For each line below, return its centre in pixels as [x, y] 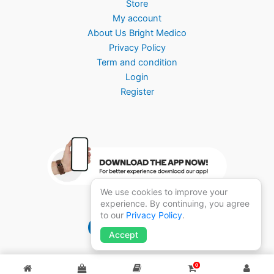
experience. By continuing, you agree [175, 203]
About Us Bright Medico [137, 33]
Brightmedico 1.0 [137, 228]
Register [137, 91]
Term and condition [137, 62]
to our [113, 215]
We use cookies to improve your [164, 192]
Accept [124, 235]
